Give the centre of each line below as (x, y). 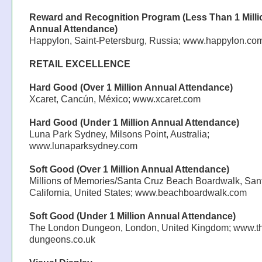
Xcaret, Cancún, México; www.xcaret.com (115, 99)
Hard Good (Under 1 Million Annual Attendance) (134, 123)
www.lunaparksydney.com (83, 146)
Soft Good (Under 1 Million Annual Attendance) (132, 216)
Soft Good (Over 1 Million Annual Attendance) (129, 169)
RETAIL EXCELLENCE (80, 64)
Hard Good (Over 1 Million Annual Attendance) (131, 87)
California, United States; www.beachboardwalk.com (138, 193)
